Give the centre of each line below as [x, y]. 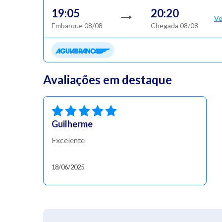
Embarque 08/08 [77, 26]
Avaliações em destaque [108, 79]
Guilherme [72, 124]
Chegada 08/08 [174, 26]
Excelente [68, 140]
